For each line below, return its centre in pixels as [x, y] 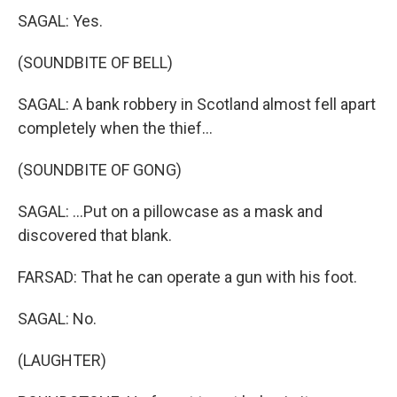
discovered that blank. [95, 235]
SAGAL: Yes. [60, 21]
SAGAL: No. [57, 319]
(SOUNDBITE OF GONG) [100, 170]
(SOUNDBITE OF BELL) [95, 62]
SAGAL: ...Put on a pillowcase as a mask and [170, 211]
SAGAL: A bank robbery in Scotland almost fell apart [197, 104]
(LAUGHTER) [62, 360]
